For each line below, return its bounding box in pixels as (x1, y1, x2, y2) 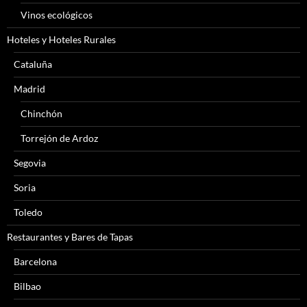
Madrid (14, 82, 45, 95)
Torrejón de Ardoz (21, 132, 98, 144)
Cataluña (14, 58, 52, 70)
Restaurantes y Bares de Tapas (7, 230, 133, 243)
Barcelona (14, 255, 57, 267)
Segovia (14, 156, 46, 169)
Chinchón (21, 107, 62, 119)
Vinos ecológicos (21, 8, 93, 21)
